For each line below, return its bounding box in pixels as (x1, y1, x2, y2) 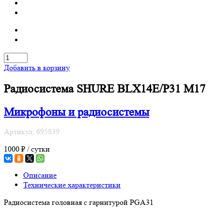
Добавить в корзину (4, 63, 70, 72)
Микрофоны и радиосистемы (4, 105, 149, 119)
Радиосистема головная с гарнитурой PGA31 (4, 197, 154, 207)
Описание (23, 170, 57, 180)
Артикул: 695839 (4, 126, 60, 136)
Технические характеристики (23, 180, 121, 189)
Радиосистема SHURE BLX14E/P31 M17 (4, 82, 205, 95)
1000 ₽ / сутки (4, 144, 50, 154)
